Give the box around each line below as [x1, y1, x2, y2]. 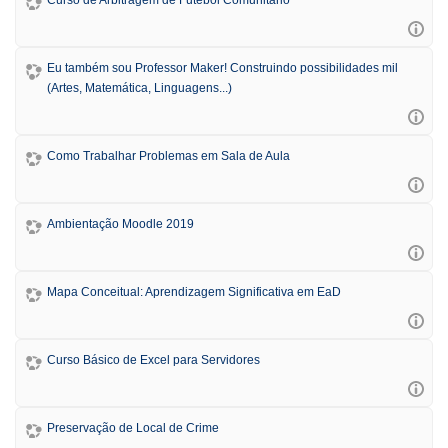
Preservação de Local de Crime [47, 421, 219, 434]
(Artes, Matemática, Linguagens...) [47, 81, 232, 94]
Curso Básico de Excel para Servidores [47, 353, 260, 366]
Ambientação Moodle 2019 [47, 217, 194, 230]
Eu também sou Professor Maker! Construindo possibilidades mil [47, 61, 398, 74]
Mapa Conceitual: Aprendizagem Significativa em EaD [47, 285, 341, 298]
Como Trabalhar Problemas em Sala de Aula [47, 149, 290, 162]
